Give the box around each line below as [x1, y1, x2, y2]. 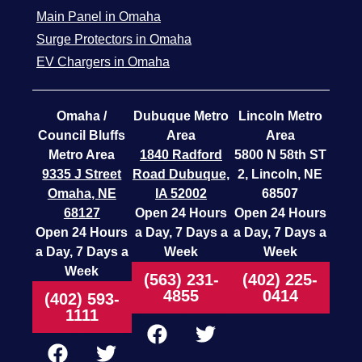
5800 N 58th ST [234, 148, 326, 162]
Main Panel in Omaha [36, 10, 161, 23]
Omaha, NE [47, 187, 116, 200]
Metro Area [48, 148, 116, 162]
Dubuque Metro [133, 109, 229, 123]
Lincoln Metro [238, 109, 322, 123]
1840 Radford [140, 148, 222, 162]
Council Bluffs [38, 128, 126, 142]
